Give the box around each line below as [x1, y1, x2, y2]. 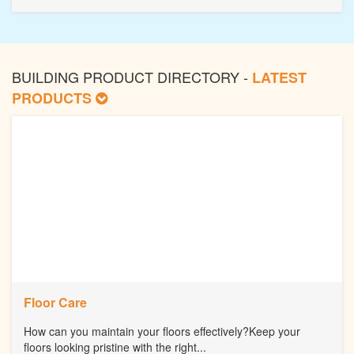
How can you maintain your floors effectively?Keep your [24, 323, 300, 340]
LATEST [252, 67, 307, 88]
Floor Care [24, 293, 87, 312]
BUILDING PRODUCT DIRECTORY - [12, 66, 252, 88]
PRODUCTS [12, 88, 96, 109]
